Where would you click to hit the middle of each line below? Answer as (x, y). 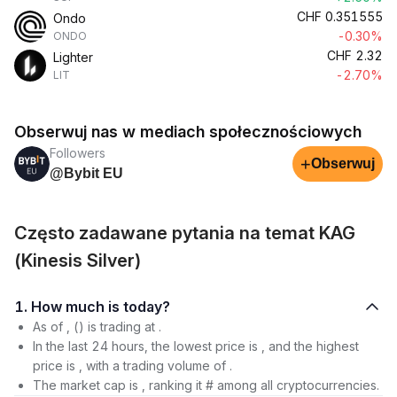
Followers (78, 153)
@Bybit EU (86, 173)
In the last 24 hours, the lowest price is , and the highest (196, 346)
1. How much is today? (147, 307)
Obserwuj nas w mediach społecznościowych (188, 132)
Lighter (73, 57)
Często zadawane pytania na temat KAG (185, 233)
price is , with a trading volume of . (132, 366)
